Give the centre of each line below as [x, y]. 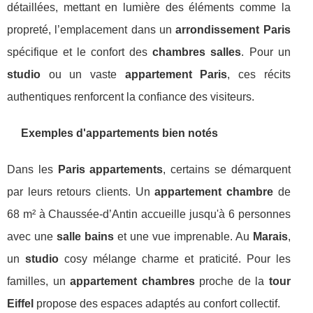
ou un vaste [83, 74]
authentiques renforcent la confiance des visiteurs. [131, 97]
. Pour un [266, 52]
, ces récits [259, 74]
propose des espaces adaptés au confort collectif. [157, 304]
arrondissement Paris [233, 30]
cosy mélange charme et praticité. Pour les [174, 259]
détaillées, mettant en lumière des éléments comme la [149, 7]
